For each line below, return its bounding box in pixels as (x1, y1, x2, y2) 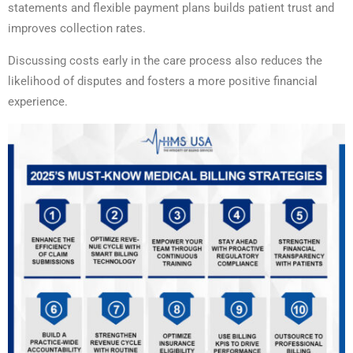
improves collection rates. (8, 21, 149, 36)
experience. (8, 95, 68, 110)
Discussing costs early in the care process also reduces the (8, 54, 322, 69)
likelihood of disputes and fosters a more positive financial (8, 74, 318, 89)
